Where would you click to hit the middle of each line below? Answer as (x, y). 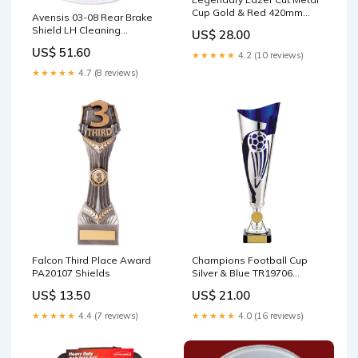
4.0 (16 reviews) (270, 316)
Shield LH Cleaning (76, 30)
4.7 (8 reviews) (107, 73)
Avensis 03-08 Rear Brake (92, 18)
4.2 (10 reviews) (270, 55)
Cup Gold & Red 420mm (247, 12)
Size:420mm (221, 25)
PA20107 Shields (71, 273)
